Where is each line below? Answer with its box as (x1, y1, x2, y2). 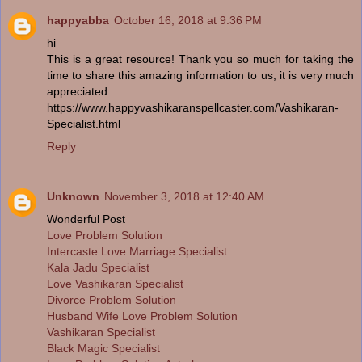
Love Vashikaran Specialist (47, 276, 183, 290)
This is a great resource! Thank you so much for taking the (47, 52, 354, 65)
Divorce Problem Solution (47, 293, 176, 306)
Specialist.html (47, 116, 120, 130)
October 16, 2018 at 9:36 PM (114, 13, 262, 27)
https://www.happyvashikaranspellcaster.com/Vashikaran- (47, 100, 339, 114)
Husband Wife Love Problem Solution (47, 309, 238, 322)
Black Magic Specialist (47, 341, 160, 355)
